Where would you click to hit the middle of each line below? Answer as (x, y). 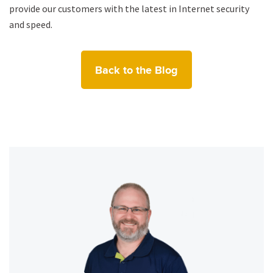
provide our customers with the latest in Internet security (129, 8)
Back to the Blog (136, 70)
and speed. (31, 24)
